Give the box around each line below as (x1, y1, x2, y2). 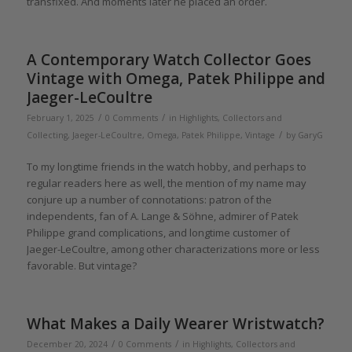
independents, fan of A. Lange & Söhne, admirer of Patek (26, 209, 299, 224)
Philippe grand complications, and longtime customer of (26, 225, 290, 240)
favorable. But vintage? (26, 258, 137, 273)
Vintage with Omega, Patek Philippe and (26, 68, 325, 90)
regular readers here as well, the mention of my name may (26, 176, 306, 191)
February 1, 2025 (26, 112, 94, 124)
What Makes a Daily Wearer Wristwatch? (26, 313, 324, 335)
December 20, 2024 (26, 339, 108, 350)
